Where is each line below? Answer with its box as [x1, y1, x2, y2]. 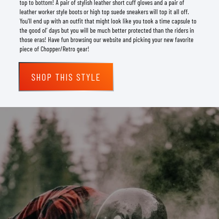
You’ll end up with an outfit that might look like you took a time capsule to [20, 16, 197, 25]
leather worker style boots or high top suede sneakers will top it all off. [20, 7, 189, 16]
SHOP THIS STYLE [31, 70, 101, 83]
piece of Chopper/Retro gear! [20, 44, 89, 53]
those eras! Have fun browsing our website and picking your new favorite [20, 35, 194, 44]
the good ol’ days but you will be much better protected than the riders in [20, 25, 194, 34]
